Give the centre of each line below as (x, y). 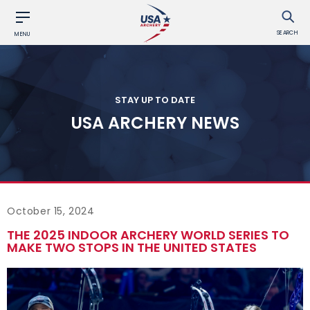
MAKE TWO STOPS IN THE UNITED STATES (132, 247)
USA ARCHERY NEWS (155, 122)
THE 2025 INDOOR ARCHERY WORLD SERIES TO (148, 235)
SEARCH (288, 33)
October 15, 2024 (51, 211)
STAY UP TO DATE (155, 99)
